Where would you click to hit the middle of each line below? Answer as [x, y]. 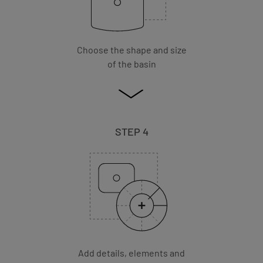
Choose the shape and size [131, 50]
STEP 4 [131, 132]
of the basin [131, 64]
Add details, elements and [131, 253]
